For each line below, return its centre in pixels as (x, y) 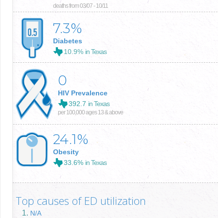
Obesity (66, 152)
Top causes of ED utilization (81, 200)
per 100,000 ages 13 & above (91, 112)
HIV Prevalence (83, 93)
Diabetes (68, 41)
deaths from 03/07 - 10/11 (81, 6)
